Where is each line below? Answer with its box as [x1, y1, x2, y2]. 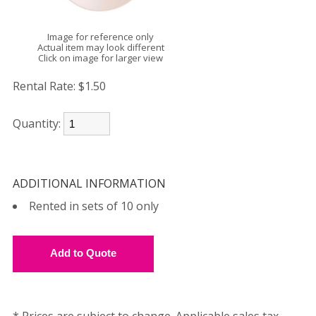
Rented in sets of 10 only [28, 198, 159, 214]
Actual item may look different [37, 41, 164, 54]
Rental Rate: [12, 78, 75, 94]
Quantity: [12, 116, 63, 131]
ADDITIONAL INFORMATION [12, 176, 166, 191]
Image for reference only [47, 30, 154, 43]
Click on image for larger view [38, 51, 164, 64]
